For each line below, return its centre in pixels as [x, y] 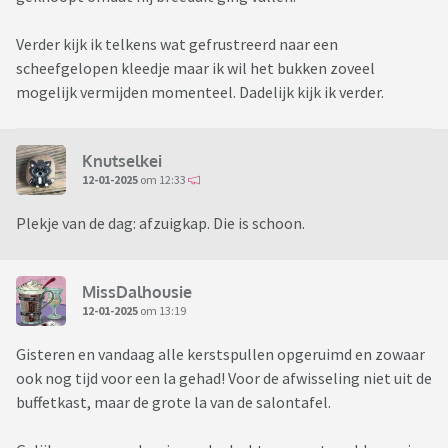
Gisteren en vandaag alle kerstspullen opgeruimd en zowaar [220, 354]
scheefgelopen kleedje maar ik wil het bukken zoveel [195, 68]
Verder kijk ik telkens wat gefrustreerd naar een [177, 44]
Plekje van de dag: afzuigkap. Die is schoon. [162, 223]
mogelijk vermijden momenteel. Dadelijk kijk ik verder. [200, 92]
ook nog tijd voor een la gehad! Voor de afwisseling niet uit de [224, 378]
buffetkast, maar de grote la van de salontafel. [173, 402]
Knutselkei [122, 160]
